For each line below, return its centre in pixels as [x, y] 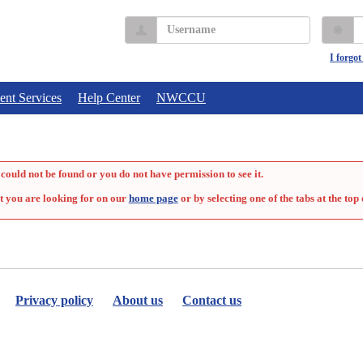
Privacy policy [54, 300]
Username [180, 23]
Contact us [212, 300]
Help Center [109, 98]
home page [153, 198]
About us [138, 300]
